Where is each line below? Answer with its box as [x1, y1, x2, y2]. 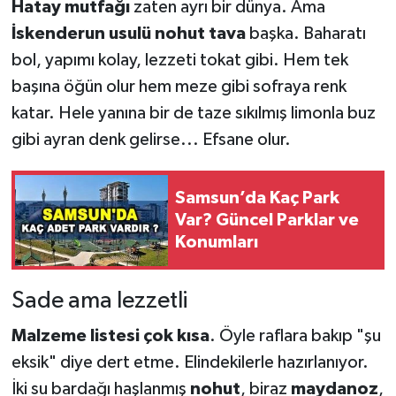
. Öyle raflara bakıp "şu [209, 326, 381, 345]
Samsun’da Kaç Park [175, 188, 339, 207]
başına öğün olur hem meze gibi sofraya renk [11, 78, 346, 96]
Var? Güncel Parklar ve [175, 210, 359, 229]
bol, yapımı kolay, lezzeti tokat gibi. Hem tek [11, 51, 348, 70]
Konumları [175, 232, 258, 251]
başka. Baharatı [245, 25, 366, 43]
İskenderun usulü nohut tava [11, 25, 246, 43]
